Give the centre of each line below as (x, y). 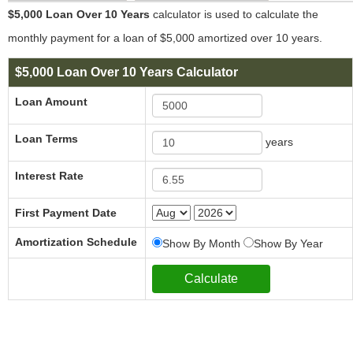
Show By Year (288, 243)
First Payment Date (66, 213)
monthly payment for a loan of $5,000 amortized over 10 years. (165, 38)
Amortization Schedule (76, 242)
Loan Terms (46, 139)
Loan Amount (51, 102)
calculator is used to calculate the (234, 14)
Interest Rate (49, 176)
